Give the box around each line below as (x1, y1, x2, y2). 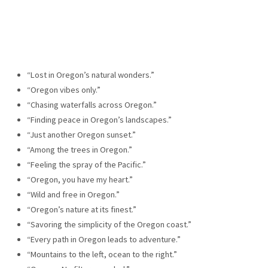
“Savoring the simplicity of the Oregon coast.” (26, 219, 191, 230)
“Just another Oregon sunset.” (26, 129, 136, 141)
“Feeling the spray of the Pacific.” (26, 159, 146, 170)
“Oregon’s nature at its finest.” (26, 204, 136, 215)
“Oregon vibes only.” (26, 84, 100, 96)
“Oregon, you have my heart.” (26, 174, 133, 185)
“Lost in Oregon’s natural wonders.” (26, 69, 154, 81)
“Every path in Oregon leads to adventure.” (26, 234, 181, 245)
